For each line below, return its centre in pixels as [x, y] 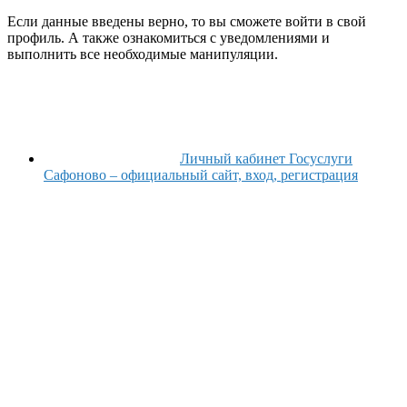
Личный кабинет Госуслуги [266, 158]
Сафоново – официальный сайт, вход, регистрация [201, 174]
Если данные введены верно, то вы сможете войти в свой [187, 21]
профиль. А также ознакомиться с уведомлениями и [169, 37]
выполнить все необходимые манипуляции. [143, 54]
